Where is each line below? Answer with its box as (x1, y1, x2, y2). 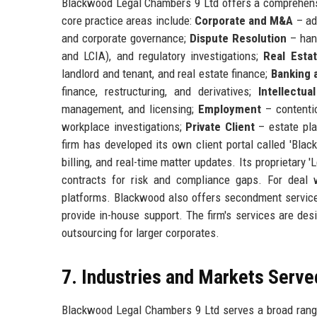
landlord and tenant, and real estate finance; (62, 66, 271, 81)
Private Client (185, 119, 255, 134)
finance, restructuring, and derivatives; (62, 83, 258, 98)
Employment (197, 101, 261, 116)
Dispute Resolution (190, 30, 287, 45)
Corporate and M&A (194, 13, 294, 28)
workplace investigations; (62, 119, 186, 134)
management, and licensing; (62, 101, 198, 116)
